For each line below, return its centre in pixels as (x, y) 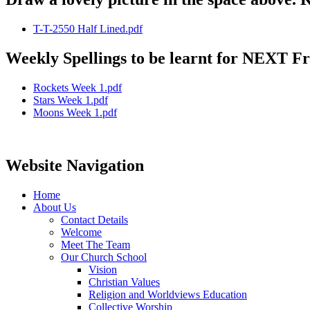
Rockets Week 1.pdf (77, 88)
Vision (103, 269)
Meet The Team (95, 244)
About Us (55, 207)
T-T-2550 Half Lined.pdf (88, 29)
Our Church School (104, 257)
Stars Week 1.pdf (71, 100)
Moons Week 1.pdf (75, 113)
